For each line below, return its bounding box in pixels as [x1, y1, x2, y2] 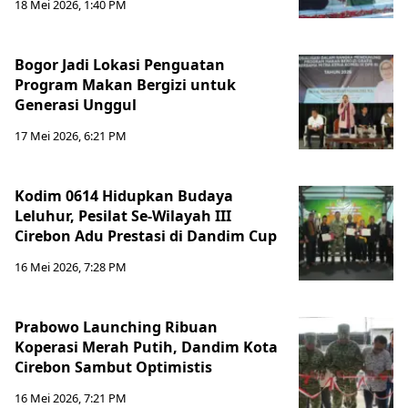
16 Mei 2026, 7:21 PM [15, 390, 127, 406]
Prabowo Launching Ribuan [15, 317, 218, 337]
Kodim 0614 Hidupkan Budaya [15, 186, 233, 206]
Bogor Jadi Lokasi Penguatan [15, 55, 225, 75]
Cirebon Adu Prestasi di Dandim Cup [15, 226, 277, 246]
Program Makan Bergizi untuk [15, 75, 236, 95]
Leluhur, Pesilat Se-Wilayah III [15, 206, 231, 226]
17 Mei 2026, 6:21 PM [15, 127, 127, 144]
